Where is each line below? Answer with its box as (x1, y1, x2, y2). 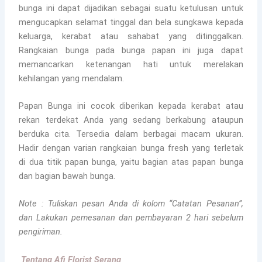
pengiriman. (19, 226, 63, 237)
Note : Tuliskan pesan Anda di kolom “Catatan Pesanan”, (19, 198, 243, 209)
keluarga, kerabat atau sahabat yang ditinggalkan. (19, 30, 243, 42)
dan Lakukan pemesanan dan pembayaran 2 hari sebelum (19, 212, 243, 223)
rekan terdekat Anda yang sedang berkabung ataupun (19, 114, 243, 125)
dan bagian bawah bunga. (19, 170, 116, 181)
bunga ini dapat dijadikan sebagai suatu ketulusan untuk (19, 2, 243, 13)
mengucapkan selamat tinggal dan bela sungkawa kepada (19, 16, 243, 27)
